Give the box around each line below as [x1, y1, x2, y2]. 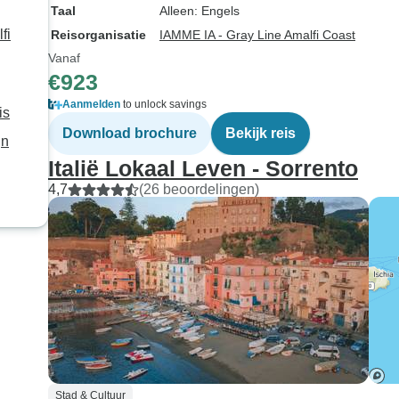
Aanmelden [62, 98, 120, 110]
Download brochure [62, 126, 197, 141]
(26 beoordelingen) [139, 182, 259, 197]
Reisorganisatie [51, 28, 146, 42]
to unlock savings [120, 98, 207, 110]
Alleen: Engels [159, 4, 240, 18]
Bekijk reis [225, 126, 296, 141]
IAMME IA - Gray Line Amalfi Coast [159, 28, 355, 42]
